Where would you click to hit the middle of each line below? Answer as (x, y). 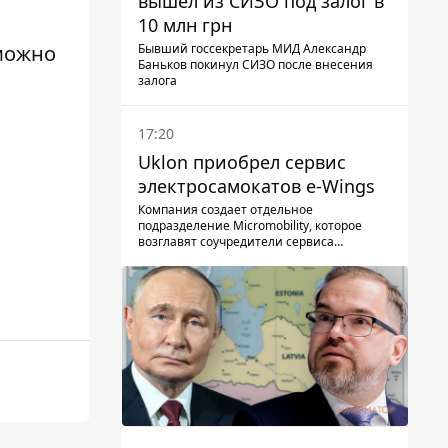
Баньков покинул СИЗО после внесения (255, 64)
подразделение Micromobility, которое (250, 225)
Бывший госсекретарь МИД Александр (252, 48)
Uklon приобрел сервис (242, 161)
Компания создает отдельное (225, 209)
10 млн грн (185, 24)
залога (157, 80)
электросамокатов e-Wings (256, 185)
